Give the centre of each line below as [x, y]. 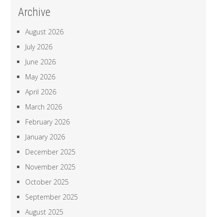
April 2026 [41, 92]
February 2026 [48, 122]
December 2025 [51, 152]
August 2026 [45, 32]
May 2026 [40, 77]
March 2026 [44, 107]
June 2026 [41, 62]
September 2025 [52, 197]
